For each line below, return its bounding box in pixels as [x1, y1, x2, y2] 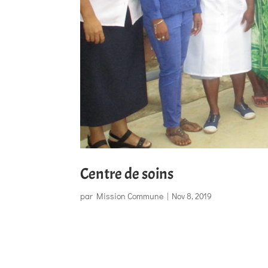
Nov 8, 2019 [172, 190, 212, 202]
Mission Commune [96, 190, 164, 202]
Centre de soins [80, 164, 174, 184]
